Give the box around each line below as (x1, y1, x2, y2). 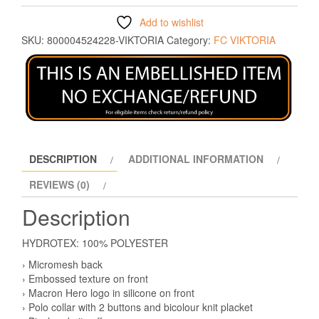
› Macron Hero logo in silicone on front (22, 286, 194, 300)
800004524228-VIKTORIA (47, 33, 164, 48)
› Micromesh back (22, 257, 103, 272)
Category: (167, 33, 214, 48)
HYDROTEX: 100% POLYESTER (22, 236, 168, 251)
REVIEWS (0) (29, 177, 90, 192)
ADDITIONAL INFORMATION (128, 152, 263, 167)
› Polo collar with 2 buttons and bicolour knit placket (22, 300, 253, 315)
